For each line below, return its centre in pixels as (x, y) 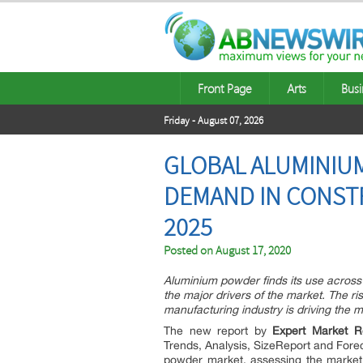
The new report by (218, 331)
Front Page (225, 88)
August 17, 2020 (253, 251)
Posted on (190, 251)
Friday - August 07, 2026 (214, 121)
